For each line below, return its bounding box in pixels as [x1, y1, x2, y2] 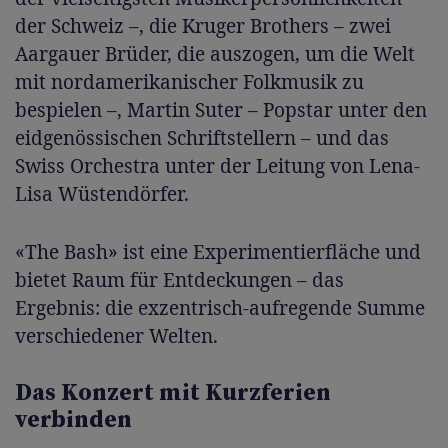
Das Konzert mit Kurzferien [15, 377, 331, 408]
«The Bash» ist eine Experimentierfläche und [15, 238, 421, 265]
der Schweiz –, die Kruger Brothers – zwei [15, 12, 391, 39]
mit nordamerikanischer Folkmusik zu [15, 68, 364, 95]
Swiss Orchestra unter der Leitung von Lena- [15, 152, 420, 179]
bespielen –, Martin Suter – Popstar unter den [15, 96, 427, 123]
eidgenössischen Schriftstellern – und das [15, 124, 389, 151]
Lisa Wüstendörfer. [15, 180, 189, 207]
